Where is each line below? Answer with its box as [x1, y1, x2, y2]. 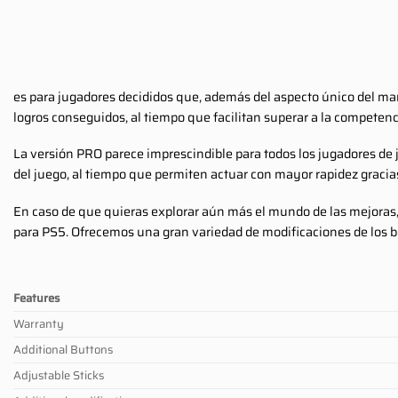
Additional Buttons [13, 339, 113, 359]
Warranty [13, 314, 64, 333]
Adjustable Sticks [13, 365, 104, 385]
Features [13, 288, 60, 307]
